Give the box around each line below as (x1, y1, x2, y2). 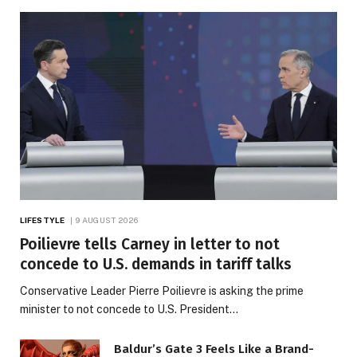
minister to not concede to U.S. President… (20, 303, 238, 316)
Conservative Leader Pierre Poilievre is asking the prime (20, 284, 304, 298)
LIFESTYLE (20, 215, 65, 226)
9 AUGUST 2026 (76, 215, 139, 226)
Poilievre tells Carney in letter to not (20, 235, 280, 254)
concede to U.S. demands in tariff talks (20, 255, 292, 274)
